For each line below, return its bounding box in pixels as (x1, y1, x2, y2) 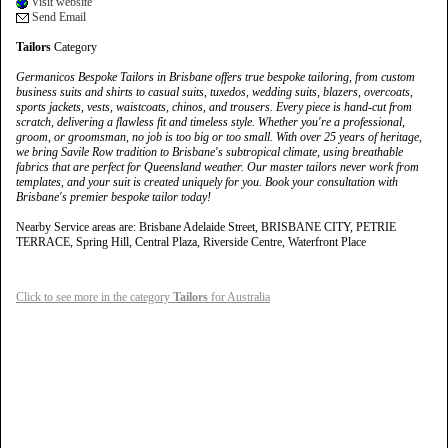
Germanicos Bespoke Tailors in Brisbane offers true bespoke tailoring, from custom (16, 70, 415, 84)
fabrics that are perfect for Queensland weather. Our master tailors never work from (16, 160, 419, 174)
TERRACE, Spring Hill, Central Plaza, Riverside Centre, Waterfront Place (16, 235, 366, 249)
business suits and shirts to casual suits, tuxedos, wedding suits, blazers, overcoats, (16, 85, 413, 99)
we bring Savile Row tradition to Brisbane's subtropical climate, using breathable (16, 145, 403, 159)
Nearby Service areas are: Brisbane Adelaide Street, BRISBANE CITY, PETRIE (16, 220, 396, 234)
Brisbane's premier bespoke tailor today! (16, 190, 211, 204)
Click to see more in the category (16, 290, 173, 304)
